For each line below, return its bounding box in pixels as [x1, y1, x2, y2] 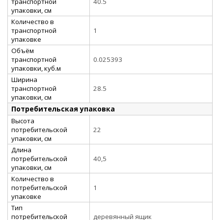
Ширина [11, 75, 37, 84]
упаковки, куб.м [11, 63, 61, 73]
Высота [11, 116, 34, 125]
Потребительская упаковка [11, 104, 115, 113]
